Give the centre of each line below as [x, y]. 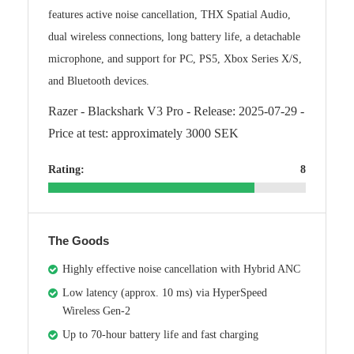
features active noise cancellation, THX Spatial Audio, [169, 15]
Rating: [66, 170]
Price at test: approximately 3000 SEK [143, 134]
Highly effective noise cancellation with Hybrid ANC [181, 269]
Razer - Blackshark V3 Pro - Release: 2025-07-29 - [176, 111]
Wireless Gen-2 [96, 311]
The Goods [79, 241]
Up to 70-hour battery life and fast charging [160, 335]
